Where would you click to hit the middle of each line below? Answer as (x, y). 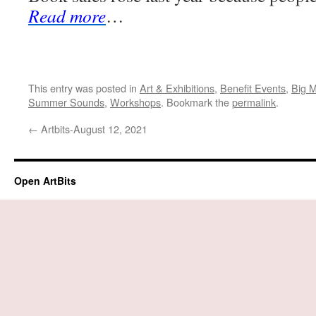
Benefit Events (253, 88)
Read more (67, 16)
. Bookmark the (196, 102)
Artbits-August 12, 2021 (93, 129)
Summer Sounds (66, 102)
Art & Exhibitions (177, 88)
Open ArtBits (45, 181)
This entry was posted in (84, 88)
